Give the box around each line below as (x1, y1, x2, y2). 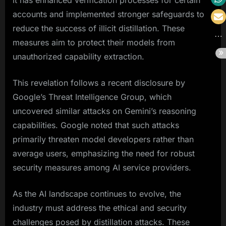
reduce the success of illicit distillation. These (13, 23, 185, 34)
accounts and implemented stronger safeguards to (13, 9, 204, 20)
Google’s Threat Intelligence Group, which (13, 92, 172, 102)
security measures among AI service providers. (13, 162, 191, 173)
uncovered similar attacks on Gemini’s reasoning (13, 106, 196, 117)
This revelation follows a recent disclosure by (13, 78, 185, 88)
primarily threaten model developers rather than (13, 134, 194, 145)
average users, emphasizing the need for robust (13, 148, 195, 159)
